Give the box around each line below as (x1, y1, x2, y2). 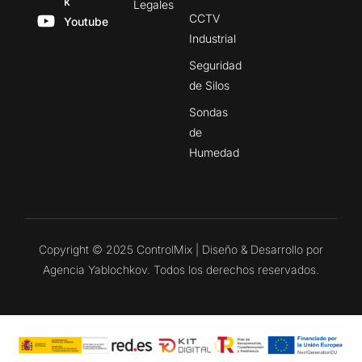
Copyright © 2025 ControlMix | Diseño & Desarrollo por (39, 242, 323, 256)
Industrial (189, 31, 236, 45)
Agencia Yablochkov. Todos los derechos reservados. (43, 262, 319, 276)
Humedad (189, 145, 239, 159)
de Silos (189, 78, 229, 92)
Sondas (189, 104, 228, 119)
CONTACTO (161, 322, 201, 336)
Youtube (63, 14, 108, 28)
